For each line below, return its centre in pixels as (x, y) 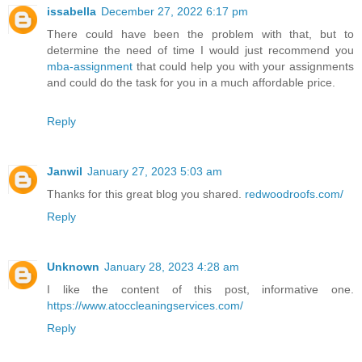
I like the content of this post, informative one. (200, 289)
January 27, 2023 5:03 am (155, 171)
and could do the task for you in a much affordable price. (191, 82)
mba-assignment (90, 66)
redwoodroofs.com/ (294, 194)
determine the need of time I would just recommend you (200, 50)
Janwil (65, 171)
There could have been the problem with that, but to (200, 34)
